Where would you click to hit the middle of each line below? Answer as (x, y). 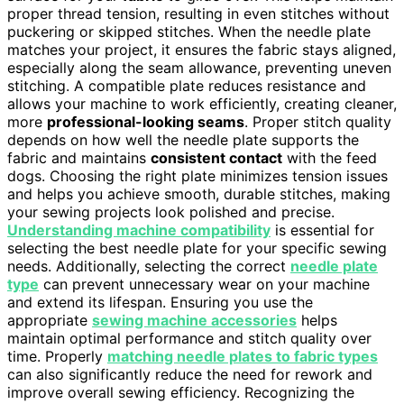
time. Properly (57, 357)
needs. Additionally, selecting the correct (149, 266)
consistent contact (216, 158)
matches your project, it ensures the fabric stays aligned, (202, 50)
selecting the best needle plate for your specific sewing (197, 248)
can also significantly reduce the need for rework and (190, 375)
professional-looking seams (146, 122)
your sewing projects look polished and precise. (171, 212)
